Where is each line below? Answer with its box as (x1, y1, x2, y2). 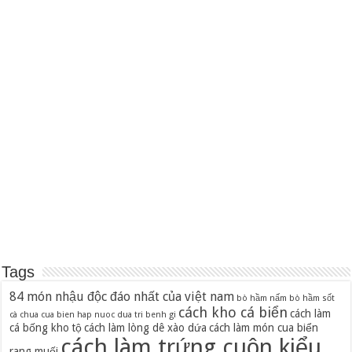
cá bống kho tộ (9, 321, 82, 335)
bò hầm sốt (289, 293, 335, 304)
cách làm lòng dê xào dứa (84, 321, 207, 335)
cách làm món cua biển (209, 321, 319, 335)
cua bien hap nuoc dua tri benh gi (41, 310, 177, 321)
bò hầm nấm (236, 293, 288, 304)
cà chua (9, 310, 39, 321)
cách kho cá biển (178, 304, 288, 321)
